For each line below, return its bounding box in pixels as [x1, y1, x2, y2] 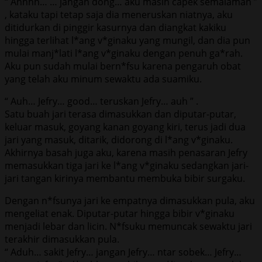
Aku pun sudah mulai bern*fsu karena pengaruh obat [5, 59, 241, 73]
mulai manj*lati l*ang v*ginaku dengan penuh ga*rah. [5, 46, 243, 60]
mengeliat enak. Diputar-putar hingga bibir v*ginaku [5, 206, 235, 220]
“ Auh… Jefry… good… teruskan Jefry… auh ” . [5, 94, 198, 108]
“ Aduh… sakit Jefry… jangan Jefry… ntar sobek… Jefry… [5, 245, 242, 258]
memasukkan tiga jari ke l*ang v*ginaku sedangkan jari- [5, 158, 249, 172]
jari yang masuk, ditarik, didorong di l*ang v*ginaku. [5, 133, 233, 146]
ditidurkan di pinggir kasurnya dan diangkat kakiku [5, 20, 226, 34]
